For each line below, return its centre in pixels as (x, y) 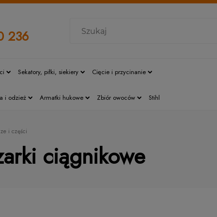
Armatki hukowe (62, 97)
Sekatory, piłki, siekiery (48, 72)
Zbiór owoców (116, 97)
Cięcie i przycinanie (119, 72)
